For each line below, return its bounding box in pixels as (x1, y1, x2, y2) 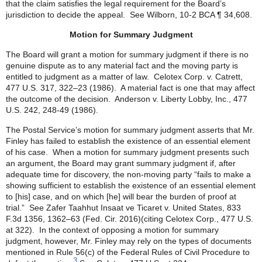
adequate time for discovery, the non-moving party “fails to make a (6, 170, 251, 179)
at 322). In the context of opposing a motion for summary (6, 225, 219, 235)
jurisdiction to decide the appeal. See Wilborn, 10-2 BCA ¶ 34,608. (6, 10, 252, 19)
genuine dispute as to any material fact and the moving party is (6, 61, 238, 70)
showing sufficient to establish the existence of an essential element (6, 181, 256, 190)
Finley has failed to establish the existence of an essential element (6, 136, 250, 146)
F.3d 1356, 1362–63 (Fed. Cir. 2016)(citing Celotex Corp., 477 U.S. (6, 214, 253, 223)
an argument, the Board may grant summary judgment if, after (6, 158, 236, 168)
